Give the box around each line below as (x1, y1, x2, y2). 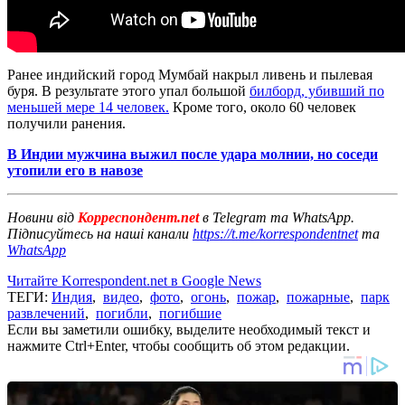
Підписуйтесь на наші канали (7, 225, 193, 241)
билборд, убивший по (250, 82, 384, 99)
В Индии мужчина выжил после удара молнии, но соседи (7, 146, 378, 162)
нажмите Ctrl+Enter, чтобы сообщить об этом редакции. (7, 337, 350, 353)
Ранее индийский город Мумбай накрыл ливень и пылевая (7, 66, 372, 82)
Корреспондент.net (74, 209, 202, 225)
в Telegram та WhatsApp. (202, 209, 354, 225)
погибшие (159, 305, 221, 321)
